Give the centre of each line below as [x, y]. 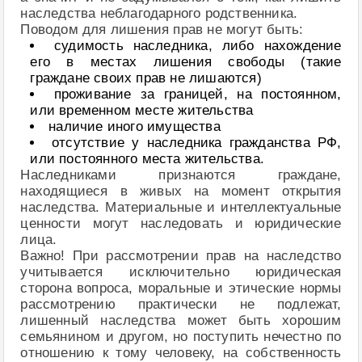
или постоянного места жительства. [147, 159]
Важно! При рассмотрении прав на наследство [181, 256]
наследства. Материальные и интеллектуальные [181, 207]
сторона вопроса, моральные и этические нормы [181, 288]
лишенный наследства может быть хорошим [181, 320]
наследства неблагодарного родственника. [159, 13]
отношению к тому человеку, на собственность [181, 353]
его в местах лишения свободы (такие [186, 62]
